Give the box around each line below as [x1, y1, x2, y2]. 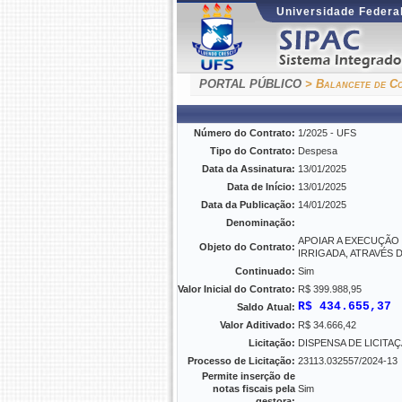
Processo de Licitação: [188, 355, 295, 366]
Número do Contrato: [194, 127, 295, 138]
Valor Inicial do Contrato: [178, 284, 295, 294]
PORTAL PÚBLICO [199, 77, 301, 91]
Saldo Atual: [237, 301, 295, 312]
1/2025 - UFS [298, 127, 356, 138]
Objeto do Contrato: [199, 241, 295, 252]
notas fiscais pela [213, 383, 295, 394]
